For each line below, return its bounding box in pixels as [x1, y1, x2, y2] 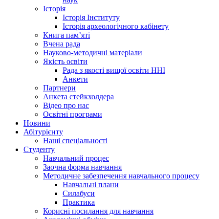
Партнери [43, 83, 76, 92]
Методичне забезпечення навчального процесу [43, 171, 199, 180]
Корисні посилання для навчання [43, 206, 153, 215]
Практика [63, 197, 95, 206]
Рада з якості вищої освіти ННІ [63, 66, 165, 74]
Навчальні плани [63, 180, 119, 189]
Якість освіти [43, 57, 88, 66]
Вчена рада [43, 39, 80, 48]
